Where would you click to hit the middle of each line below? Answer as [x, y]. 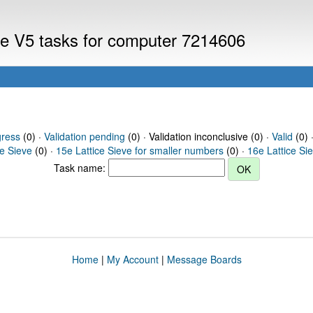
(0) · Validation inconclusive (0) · [198, 136]
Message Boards [204, 259]
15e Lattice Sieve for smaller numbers [140, 150]
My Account [132, 259]
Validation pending [84, 136]
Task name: [81, 167]
